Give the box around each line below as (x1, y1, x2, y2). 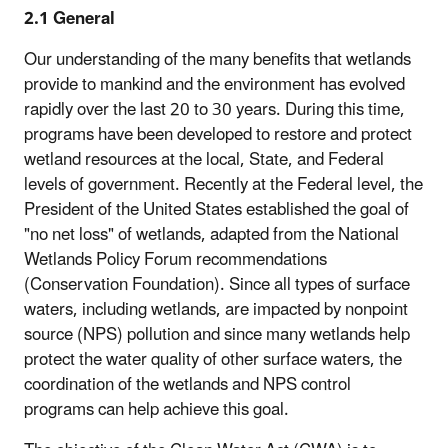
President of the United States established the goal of (24, 191, 409, 228)
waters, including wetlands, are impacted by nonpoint (24, 291, 408, 328)
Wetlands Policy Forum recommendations (24, 241, 327, 278)
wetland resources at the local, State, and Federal (24, 141, 384, 178)
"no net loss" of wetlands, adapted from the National (24, 216, 399, 253)
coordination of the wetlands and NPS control (24, 366, 351, 403)
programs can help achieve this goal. (24, 391, 289, 428)
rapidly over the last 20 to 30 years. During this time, (24, 91, 405, 128)
